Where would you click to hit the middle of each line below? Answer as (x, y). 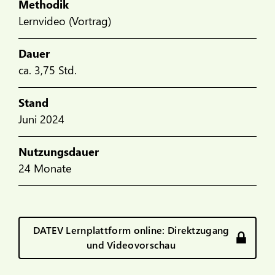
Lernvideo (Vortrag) (65, 21)
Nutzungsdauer (59, 151)
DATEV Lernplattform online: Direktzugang (131, 230)
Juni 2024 (41, 119)
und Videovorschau (131, 245)
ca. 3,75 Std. (48, 70)
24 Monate (45, 168)
